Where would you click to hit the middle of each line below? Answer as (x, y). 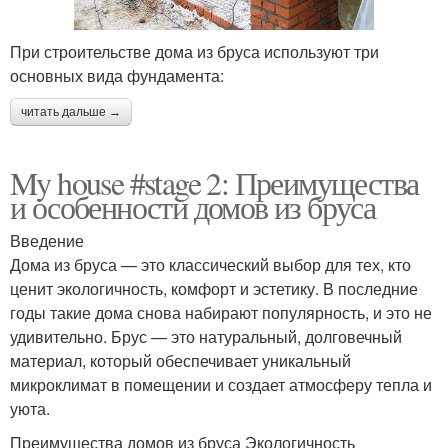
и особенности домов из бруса (193, 206)
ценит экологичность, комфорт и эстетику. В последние (214, 288)
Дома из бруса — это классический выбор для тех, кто (210, 264)
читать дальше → (71, 111)
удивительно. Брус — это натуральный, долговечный (206, 336)
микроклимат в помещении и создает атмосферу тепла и (221, 384)
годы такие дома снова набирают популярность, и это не (221, 312)
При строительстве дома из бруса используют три (194, 51)
